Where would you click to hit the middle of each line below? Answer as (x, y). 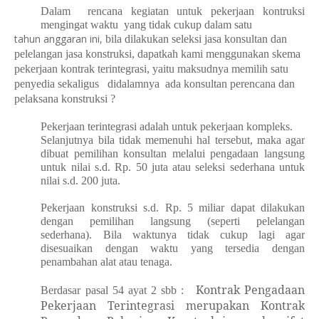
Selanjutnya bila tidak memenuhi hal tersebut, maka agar (173, 140)
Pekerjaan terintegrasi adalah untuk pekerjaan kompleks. (167, 126)
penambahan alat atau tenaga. (107, 262)
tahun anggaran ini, (60, 39)
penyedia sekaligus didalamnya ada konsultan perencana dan (155, 84)
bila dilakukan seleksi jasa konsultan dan (196, 39)
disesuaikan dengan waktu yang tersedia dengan (173, 248)
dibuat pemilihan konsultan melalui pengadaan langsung (173, 153)
